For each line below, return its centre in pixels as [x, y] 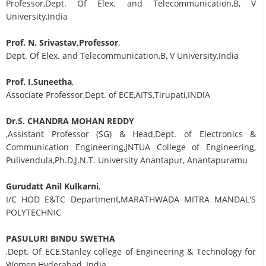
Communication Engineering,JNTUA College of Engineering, [131, 147]
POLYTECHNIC [35, 213]
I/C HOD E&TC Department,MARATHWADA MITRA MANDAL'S [131, 199]
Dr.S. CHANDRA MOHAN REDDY [70, 121]
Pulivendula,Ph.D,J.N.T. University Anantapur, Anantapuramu [127, 160]
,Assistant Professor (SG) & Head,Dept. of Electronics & [131, 134]
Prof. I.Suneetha [39, 82]
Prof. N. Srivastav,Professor [62, 43]
